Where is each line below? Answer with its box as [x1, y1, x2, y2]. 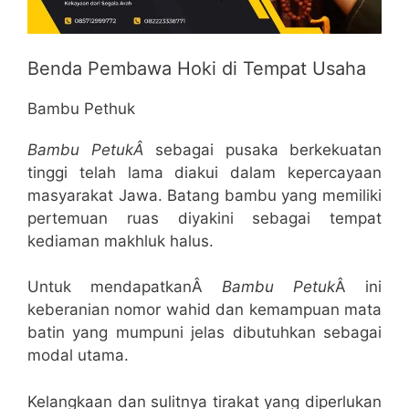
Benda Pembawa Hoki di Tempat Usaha [27, 57, 366, 79]
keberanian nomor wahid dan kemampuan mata [27, 300, 382, 320]
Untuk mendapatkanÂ [27, 278, 222, 297]
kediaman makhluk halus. [27, 231, 214, 250]
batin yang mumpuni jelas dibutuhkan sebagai [27, 323, 382, 342]
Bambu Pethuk [27, 99, 135, 118]
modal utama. [27, 346, 129, 365]
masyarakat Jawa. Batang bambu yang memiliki [27, 185, 382, 204]
